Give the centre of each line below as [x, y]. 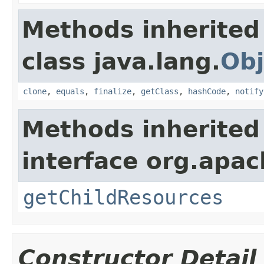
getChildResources [123, 197]
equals [70, 91]
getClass [160, 91]
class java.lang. [121, 61]
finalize [113, 91]
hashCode [207, 91]
